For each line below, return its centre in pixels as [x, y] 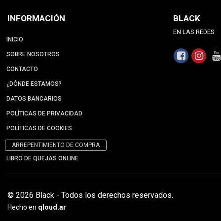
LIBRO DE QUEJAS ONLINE [42, 158]
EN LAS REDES [194, 32]
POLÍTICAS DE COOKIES [39, 128]
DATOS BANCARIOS [34, 98]
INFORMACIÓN [36, 18]
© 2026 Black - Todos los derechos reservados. [90, 195]
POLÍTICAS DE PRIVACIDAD [44, 113]
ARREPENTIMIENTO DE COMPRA [56, 145]
